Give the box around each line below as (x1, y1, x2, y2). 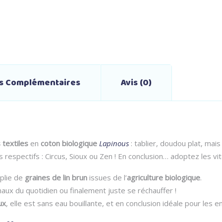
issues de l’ (87, 172, 127, 182)
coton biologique (41, 138, 97, 148)
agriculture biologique (127, 172, 200, 182)
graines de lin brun (25, 172, 87, 182)
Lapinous (99, 138, 129, 148)
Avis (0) (121, 75, 152, 90)
